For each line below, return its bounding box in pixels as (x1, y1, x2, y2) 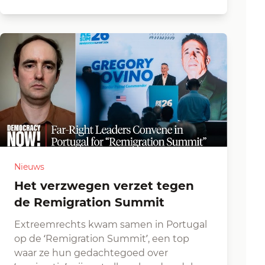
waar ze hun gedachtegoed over (14, 247, 168, 258)
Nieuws (14, 161, 44, 172)
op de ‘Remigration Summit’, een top (14, 233, 189, 244)
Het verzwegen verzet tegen (14, 179, 24, 193)
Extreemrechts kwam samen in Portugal (14, 219, 207, 230)
